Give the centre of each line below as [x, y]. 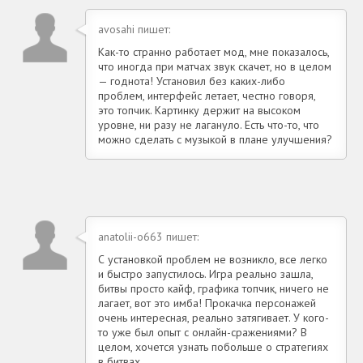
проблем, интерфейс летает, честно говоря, [207, 95]
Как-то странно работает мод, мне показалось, [214, 51]
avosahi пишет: [134, 29]
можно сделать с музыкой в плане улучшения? [215, 139]
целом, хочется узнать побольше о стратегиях [213, 346]
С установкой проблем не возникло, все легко [213, 259]
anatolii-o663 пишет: [148, 236]
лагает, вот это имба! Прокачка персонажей [207, 303]
